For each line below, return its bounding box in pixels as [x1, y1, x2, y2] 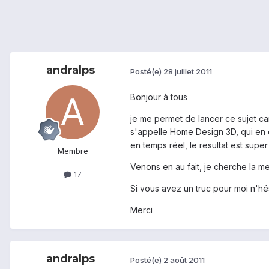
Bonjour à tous [130, 92, 187, 103]
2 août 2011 [163, 255, 205, 265]
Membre [57, 146, 88, 156]
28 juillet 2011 [163, 66, 212, 76]
